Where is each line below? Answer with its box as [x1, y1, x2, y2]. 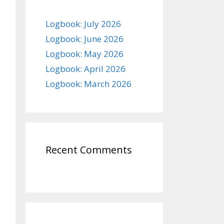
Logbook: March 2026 [45, 78, 131, 89]
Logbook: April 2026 [45, 63, 125, 74]
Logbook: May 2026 [45, 48, 123, 59]
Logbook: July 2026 [45, 18, 121, 29]
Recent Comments [45, 143, 132, 156]
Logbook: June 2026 [45, 33, 123, 44]
